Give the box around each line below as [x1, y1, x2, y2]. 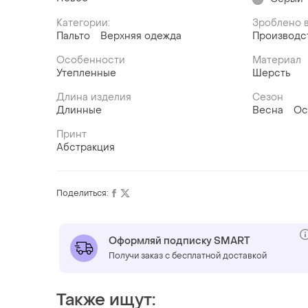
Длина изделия [56, 91, 131, 104]
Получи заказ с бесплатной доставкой [109, 250, 267, 262]
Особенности [56, 54, 125, 67]
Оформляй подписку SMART [109, 234, 250, 248]
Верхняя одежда [100, 30, 181, 43]
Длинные [56, 104, 102, 118]
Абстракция [56, 141, 115, 155]
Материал [252, 54, 302, 67]
